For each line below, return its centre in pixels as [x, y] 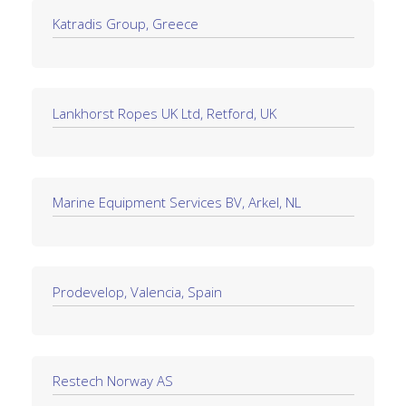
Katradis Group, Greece [125, 24]
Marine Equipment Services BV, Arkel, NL [176, 203]
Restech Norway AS [112, 381]
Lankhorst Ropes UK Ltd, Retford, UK [164, 113]
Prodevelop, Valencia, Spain [137, 291]
